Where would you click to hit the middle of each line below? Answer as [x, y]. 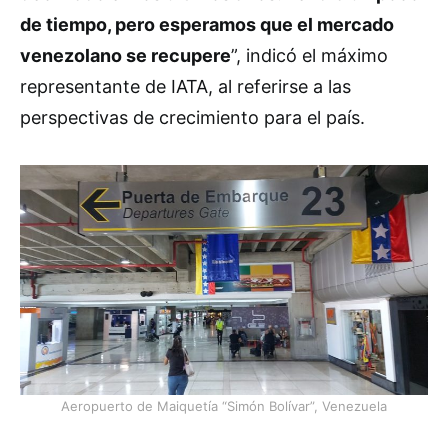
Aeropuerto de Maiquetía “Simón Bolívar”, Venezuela [224, 405]
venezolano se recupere [125, 56]
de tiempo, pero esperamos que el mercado [207, 25]
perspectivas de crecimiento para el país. [192, 118]
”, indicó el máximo [309, 56]
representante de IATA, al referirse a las [185, 87]
